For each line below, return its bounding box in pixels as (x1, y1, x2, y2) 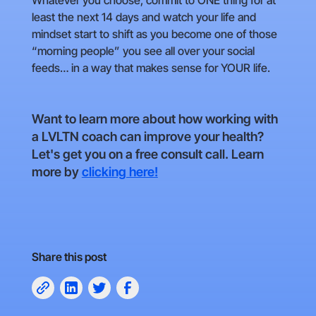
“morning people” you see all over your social (31, 44, 255, 59)
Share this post (31, 250, 107, 265)
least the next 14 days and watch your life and (31, 10, 256, 25)
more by (31, 164, 82, 180)
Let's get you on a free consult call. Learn (31, 147, 264, 162)
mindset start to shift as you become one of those (31, 27, 277, 42)
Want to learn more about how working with (31, 111, 278, 127)
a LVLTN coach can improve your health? (31, 129, 264, 145)
